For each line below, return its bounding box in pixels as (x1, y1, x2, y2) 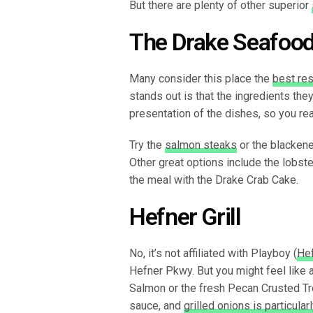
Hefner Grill (129, 202, 241, 231)
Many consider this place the (129, 71, 272, 85)
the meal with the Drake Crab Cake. (129, 173, 298, 187)
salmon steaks (165, 138, 237, 152)
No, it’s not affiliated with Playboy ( (129, 246, 297, 260)
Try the (129, 138, 165, 152)
